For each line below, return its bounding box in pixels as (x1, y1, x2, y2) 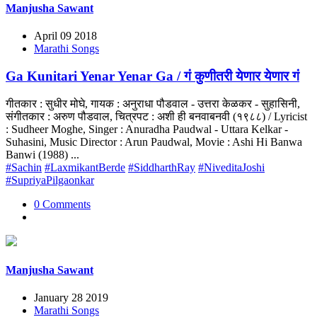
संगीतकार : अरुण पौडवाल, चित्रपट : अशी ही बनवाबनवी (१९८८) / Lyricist (6, 110, 307, 122)
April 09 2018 (34, 30, 97, 42)
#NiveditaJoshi (198, 161, 265, 173)
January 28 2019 (34, 292, 108, 304)
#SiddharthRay (128, 161, 195, 173)
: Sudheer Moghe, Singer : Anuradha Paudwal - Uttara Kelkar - (6, 122, 288, 135)
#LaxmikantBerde (45, 161, 125, 173)
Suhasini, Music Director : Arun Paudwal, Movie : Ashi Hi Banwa (6, 135, 302, 148)
